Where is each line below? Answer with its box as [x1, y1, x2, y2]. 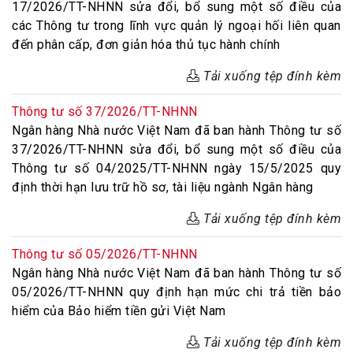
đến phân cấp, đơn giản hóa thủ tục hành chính [12, 37, 281, 52]
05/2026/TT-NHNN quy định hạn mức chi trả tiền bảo [12, 284, 341, 299]
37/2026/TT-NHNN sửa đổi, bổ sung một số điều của [12, 142, 341, 157]
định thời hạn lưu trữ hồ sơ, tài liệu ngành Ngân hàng [12, 180, 314, 195]
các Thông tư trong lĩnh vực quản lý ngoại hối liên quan [12, 18, 341, 33]
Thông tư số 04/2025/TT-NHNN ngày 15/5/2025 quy [12, 161, 341, 176]
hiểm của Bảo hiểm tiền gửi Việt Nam [12, 303, 226, 318]
